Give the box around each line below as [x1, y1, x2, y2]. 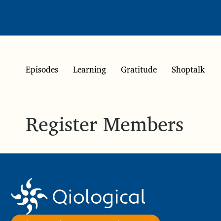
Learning [73, 63, 106, 76]
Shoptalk [172, 63, 205, 76]
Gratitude [121, 63, 157, 76]
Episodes [26, 63, 58, 76]
